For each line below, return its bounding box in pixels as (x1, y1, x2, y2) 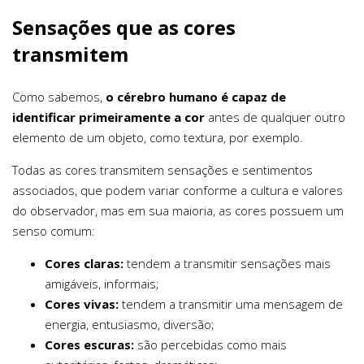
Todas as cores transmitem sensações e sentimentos (12, 162, 313, 178)
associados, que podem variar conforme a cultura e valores (12, 182, 343, 198)
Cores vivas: (45, 296, 119, 312)
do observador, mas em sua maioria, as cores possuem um (12, 202, 344, 219)
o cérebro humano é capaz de (106, 89, 286, 105)
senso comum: (12, 223, 95, 239)
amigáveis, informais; (45, 275, 159, 292)
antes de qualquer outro (205, 109, 345, 125)
